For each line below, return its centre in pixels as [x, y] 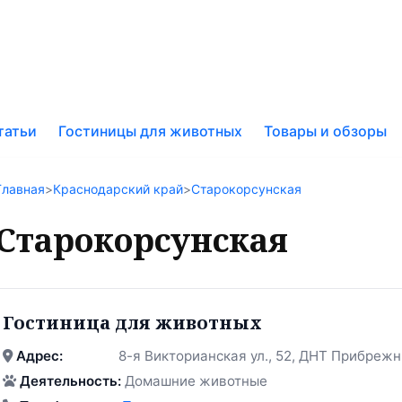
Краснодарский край [118, 188]
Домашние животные [194, 380]
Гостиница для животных [132, 322]
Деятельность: [70, 380]
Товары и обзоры [325, 131]
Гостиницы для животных [150, 131]
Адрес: [39, 355]
